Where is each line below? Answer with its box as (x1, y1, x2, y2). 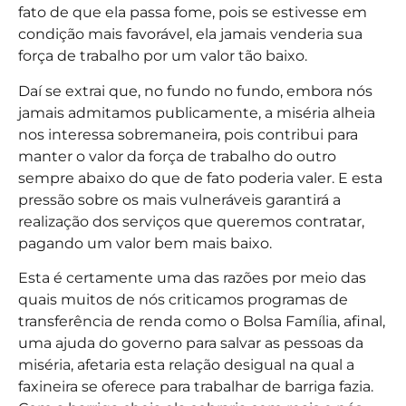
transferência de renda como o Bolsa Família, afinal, (18, 313, 385, 331)
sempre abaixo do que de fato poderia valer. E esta (18, 169, 382, 187)
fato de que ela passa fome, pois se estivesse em (18, 4, 367, 22)
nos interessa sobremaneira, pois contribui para (18, 125, 358, 143)
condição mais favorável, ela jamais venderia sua (18, 25, 362, 43)
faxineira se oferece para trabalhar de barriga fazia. (18, 378, 373, 396)
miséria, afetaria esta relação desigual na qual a (18, 356, 354, 374)
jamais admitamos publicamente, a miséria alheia (18, 103, 375, 121)
